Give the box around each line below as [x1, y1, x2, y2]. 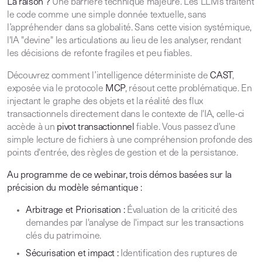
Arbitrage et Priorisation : [26, 206, 125, 215]
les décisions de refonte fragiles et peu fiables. [7, 49, 192, 58]
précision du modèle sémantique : [7, 184, 142, 193]
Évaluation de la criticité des [125, 206, 237, 215]
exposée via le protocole [7, 84, 105, 94]
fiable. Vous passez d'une [134, 123, 236, 132]
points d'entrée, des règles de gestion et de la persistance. [7, 149, 238, 158]
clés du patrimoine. [26, 232, 101, 241]
